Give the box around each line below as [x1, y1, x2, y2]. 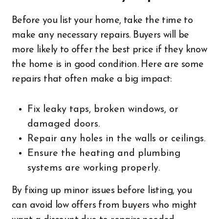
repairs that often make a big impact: [12, 74, 172, 84]
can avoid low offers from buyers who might [12, 200, 197, 210]
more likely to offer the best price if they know [12, 45, 207, 55]
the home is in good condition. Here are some [12, 60, 204, 69]
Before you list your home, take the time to [12, 16, 193, 25]
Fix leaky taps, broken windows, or [27, 105, 178, 114]
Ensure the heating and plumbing [27, 149, 180, 158]
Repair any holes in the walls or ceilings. [27, 134, 205, 144]
